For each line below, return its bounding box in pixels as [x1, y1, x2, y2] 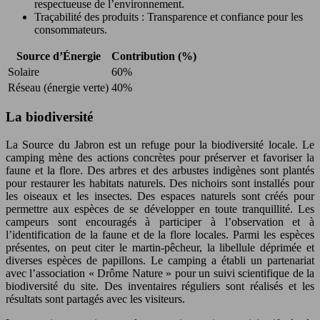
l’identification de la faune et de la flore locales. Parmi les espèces [6, 229, 314, 241]
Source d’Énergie [16, 49, 101, 62]
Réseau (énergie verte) [8, 81, 109, 94]
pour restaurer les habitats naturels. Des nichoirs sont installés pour [6, 177, 314, 190]
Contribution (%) [111, 49, 196, 62]
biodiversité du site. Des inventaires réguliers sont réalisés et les [6, 280, 314, 293]
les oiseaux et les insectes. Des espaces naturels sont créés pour [6, 190, 314, 203]
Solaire [8, 65, 39, 78]
